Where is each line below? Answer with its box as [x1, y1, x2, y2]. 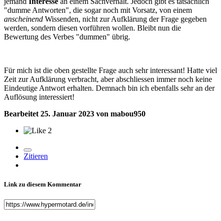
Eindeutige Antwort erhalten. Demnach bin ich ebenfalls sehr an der [4, 83, 215, 92]
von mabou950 [94, 109, 146, 118]
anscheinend [4, 14, 43, 23]
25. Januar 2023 [40, 109, 94, 118]
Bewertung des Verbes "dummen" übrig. [4, 32, 130, 41]
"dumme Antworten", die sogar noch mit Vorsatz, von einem [4, 5, 192, 14]
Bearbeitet [4, 109, 40, 118]
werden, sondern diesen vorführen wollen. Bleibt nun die [4, 23, 181, 32]
